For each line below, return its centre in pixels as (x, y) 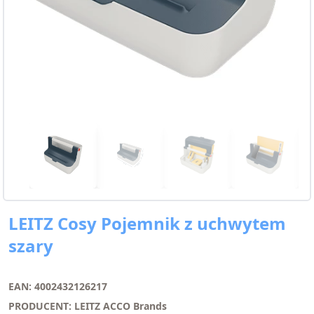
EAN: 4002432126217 (58, 286)
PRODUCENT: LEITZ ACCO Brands (88, 306)
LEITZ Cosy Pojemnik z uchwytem (147, 223)
